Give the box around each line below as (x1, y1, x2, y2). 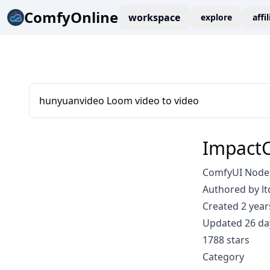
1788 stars (202, 233, 250, 246)
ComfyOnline (24, 7, 118, 27)
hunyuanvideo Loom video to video (39, 94, 199, 107)
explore (201, 11, 232, 23)
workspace (128, 11, 180, 24)
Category (202, 250, 244, 263)
